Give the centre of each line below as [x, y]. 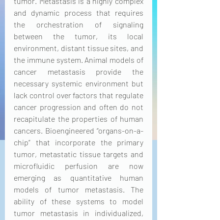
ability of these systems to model [79, 201]
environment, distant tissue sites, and [79, 48]
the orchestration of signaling [79, 24]
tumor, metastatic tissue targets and [79, 154]
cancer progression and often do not [79, 107]
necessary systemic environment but [79, 83]
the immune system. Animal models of [79, 60]
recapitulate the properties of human [79, 119]
